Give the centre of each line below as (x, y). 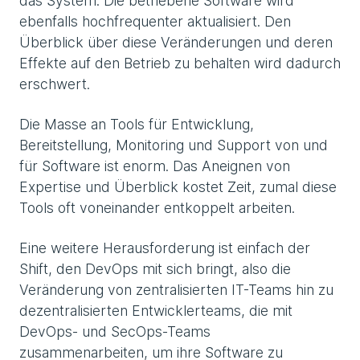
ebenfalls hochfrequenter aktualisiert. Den (155, 21)
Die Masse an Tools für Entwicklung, (137, 124)
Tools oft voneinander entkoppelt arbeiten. (157, 207)
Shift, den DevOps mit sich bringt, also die (155, 268)
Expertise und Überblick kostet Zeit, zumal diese (178, 186)
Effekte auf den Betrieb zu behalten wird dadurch (180, 63)
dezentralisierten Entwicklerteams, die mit (156, 310)
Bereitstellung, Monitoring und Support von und (174, 145)
